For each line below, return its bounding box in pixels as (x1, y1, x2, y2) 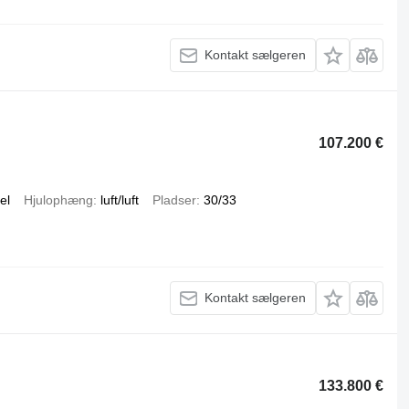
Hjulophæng (23, 192, 93, 207)
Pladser (152, 192, 196, 207)
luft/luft (100, 192, 139, 207)
